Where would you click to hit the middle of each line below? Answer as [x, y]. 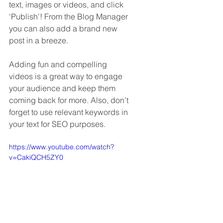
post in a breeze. [40, 40]
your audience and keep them [63, 88]
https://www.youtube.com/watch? [61, 147]
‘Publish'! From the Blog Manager [69, 16]
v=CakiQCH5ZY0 [36, 157]
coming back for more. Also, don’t [70, 100]
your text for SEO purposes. [58, 124]
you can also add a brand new [64, 28]
